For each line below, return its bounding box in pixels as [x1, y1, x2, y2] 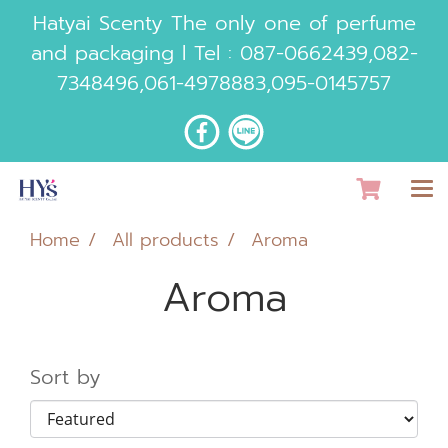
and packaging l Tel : [30, 38, 240, 68]
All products [112, 226, 219, 254]
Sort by [30, 362, 125, 392]
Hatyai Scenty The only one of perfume [32, 8, 416, 38]
